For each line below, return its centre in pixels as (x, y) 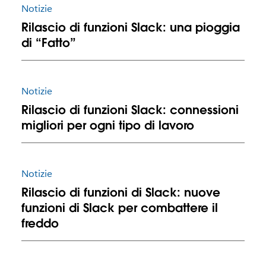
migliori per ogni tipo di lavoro (107, 125)
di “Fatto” (48, 42)
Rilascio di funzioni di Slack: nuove (121, 193)
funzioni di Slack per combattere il (119, 208)
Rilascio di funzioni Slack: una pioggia (130, 27)
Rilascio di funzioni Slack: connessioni (130, 110)
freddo (40, 224)
